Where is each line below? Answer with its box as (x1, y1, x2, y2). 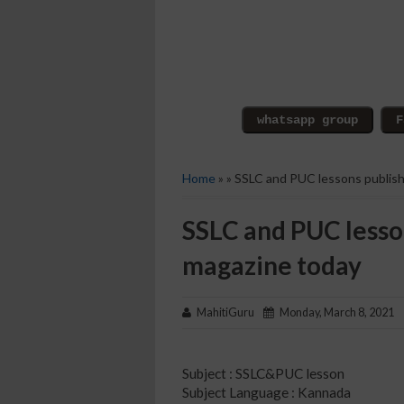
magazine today (182, 250, 362, 280)
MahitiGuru (191, 306, 263, 319)
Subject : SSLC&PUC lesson (182, 364, 344, 381)
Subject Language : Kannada (182, 383, 351, 400)
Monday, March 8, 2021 (274, 306, 394, 319)
